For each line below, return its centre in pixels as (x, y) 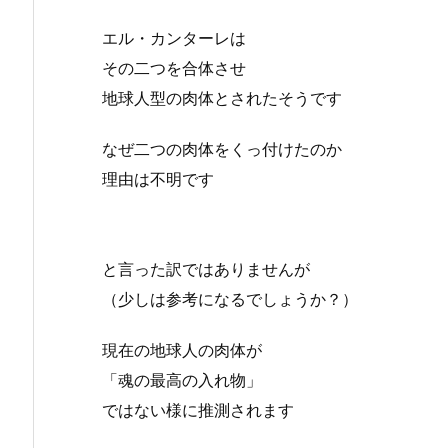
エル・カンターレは (174, 37)
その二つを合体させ (174, 67)
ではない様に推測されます (198, 409)
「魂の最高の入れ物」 (182, 379)
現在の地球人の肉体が (182, 349)
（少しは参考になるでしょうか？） (230, 298)
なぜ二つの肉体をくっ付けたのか (222, 148)
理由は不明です (158, 178)
